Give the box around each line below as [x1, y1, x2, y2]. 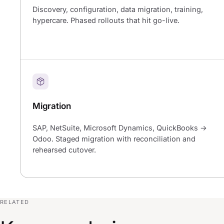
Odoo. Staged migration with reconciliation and [32, 134, 195, 143]
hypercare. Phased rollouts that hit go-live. [32, 16, 179, 25]
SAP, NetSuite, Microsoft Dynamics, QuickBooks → [32, 123, 207, 132]
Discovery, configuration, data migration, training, [32, 5, 203, 14]
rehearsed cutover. [32, 145, 96, 154]
